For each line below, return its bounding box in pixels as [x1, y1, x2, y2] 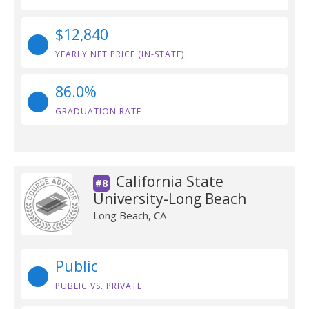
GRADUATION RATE [55, 106, 141, 117]
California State [115, 172, 223, 191]
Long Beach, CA [92, 208, 166, 222]
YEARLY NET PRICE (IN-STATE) [55, 48, 184, 60]
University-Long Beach [92, 189, 246, 208]
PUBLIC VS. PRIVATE [55, 280, 142, 292]
